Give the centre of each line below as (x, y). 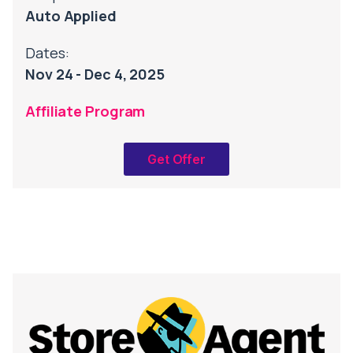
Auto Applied (71, 15)
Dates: (47, 52)
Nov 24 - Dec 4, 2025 (95, 74)
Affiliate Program (85, 111)
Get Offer (176, 159)
